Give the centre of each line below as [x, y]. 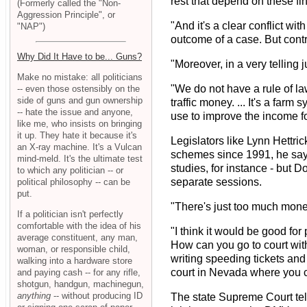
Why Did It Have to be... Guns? [79, 57]
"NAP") [31, 26]
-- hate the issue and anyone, [75, 112]
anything [34, 295]
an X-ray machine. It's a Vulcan [79, 147]
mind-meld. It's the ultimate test [80, 159]
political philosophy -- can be [74, 182]
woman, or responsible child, [74, 249]
